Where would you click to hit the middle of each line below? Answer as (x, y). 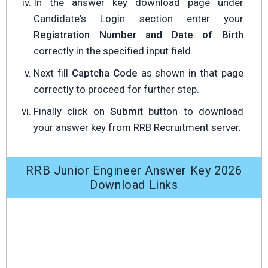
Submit (127, 111)
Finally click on (72, 111)
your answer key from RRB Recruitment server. (137, 127)
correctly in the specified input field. (113, 51)
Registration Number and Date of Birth (138, 35)
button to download (193, 111)
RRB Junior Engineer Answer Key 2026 (134, 170)
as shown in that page (190, 73)
